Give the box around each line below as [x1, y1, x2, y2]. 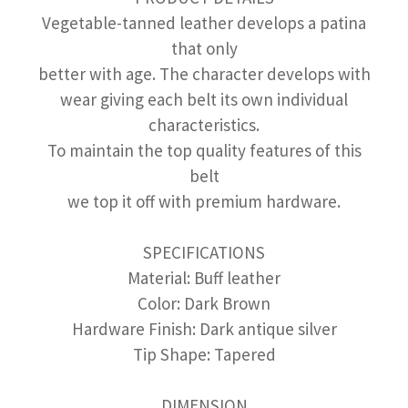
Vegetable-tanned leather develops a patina [42, 12, 366, 34]
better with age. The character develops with [37, 63, 371, 85]
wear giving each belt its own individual [60, 88, 348, 110]
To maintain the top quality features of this [46, 139, 362, 161]
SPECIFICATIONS [143, 241, 265, 263]
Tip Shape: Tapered [132, 343, 276, 365]
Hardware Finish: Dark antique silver [71, 318, 337, 340]
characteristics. [148, 114, 260, 136]
